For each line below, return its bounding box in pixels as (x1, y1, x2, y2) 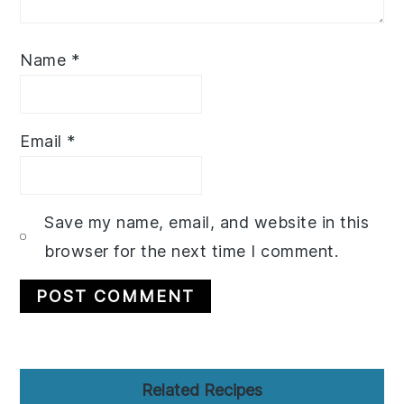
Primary (19, 366, 113, 400)
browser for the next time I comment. (44, 241, 339, 261)
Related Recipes (142, 380, 262, 399)
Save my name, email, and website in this (44, 212, 370, 232)
